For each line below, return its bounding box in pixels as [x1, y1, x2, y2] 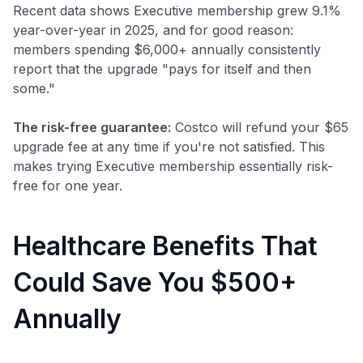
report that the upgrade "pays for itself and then [13, 60, 311, 77]
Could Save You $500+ [13, 266, 297, 298]
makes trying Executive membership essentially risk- [13, 157, 333, 174]
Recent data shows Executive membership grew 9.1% [13, 2, 341, 19]
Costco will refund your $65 [171, 118, 348, 135]
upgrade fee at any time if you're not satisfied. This [13, 138, 325, 155]
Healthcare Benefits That [13, 229, 318, 262]
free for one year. [13, 177, 122, 194]
